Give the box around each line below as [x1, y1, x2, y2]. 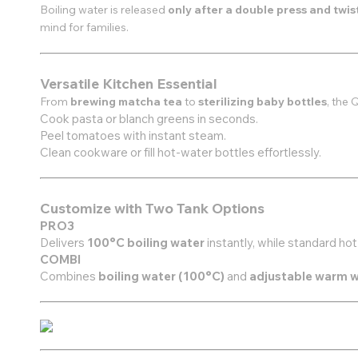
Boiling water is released [40, 2, 168, 17]
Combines [40, 268, 98, 284]
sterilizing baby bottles [198, 94, 327, 109]
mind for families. [40, 20, 129, 34]
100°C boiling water [87, 235, 207, 250]
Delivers [40, 235, 87, 250]
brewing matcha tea [70, 94, 185, 109]
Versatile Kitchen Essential [40, 74, 217, 92]
